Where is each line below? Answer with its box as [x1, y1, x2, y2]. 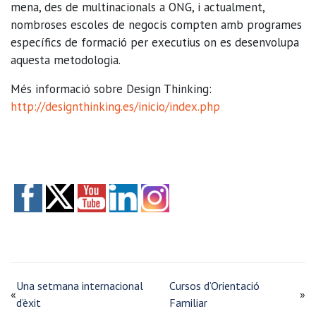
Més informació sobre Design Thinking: [11, 80, 212, 97]
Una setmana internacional [16, 278, 143, 293]
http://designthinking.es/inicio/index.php [11, 98, 220, 114]
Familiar [169, 295, 208, 310]
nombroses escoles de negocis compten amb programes [11, 16, 302, 32]
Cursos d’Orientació [169, 278, 260, 293]
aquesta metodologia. [11, 51, 121, 68]
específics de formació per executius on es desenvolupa [11, 34, 299, 50]
